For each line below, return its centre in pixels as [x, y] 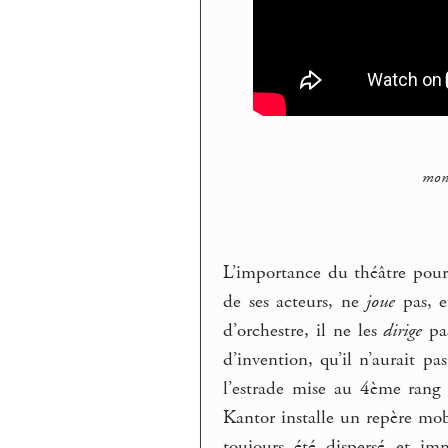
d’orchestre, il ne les [303, 331]
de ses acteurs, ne [295, 302]
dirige [403, 331]
